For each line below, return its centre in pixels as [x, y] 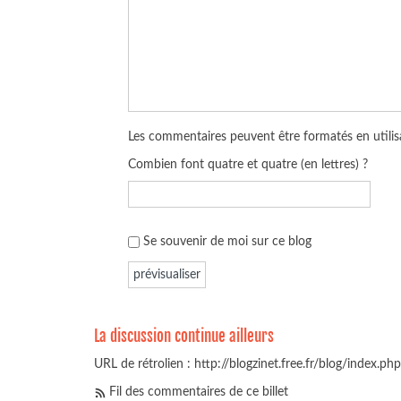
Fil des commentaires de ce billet [199, 392]
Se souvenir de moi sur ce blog [228, 241]
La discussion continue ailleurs [184, 336]
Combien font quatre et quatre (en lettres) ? [248, 165]
